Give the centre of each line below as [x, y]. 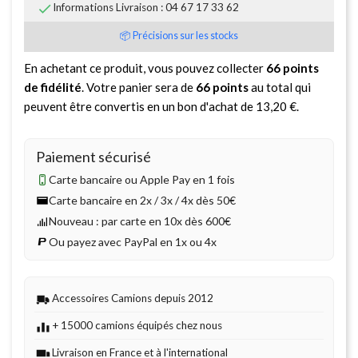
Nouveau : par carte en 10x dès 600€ [140, 221]
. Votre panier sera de [139, 87]
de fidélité [53, 87]
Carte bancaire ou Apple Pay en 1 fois [142, 179]
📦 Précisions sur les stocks [179, 35]
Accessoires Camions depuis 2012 [133, 298]
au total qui [280, 87]
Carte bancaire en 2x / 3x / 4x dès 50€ [142, 200]
